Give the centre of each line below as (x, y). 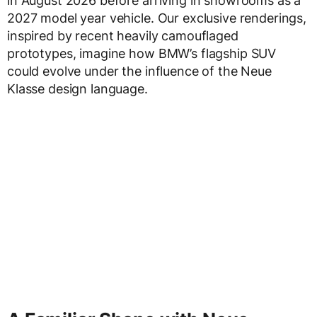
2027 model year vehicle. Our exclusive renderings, (157, 18)
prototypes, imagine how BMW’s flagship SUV (142, 54)
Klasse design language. (77, 89)
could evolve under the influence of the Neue (139, 71)
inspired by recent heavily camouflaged (123, 36)
